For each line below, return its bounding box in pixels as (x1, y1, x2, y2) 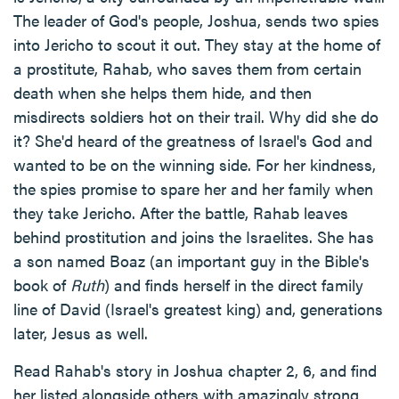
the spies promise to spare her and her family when (13, 177, 373, 199)
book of (13, 273, 70, 296)
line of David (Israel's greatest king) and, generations (13, 297, 383, 320)
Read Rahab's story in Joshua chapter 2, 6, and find (13, 359, 377, 381)
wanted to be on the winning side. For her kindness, (13, 153, 376, 175)
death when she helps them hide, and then (13, 81, 312, 103)
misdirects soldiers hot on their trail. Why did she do (13, 105, 379, 127)
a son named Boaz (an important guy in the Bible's (13, 249, 370, 272)
